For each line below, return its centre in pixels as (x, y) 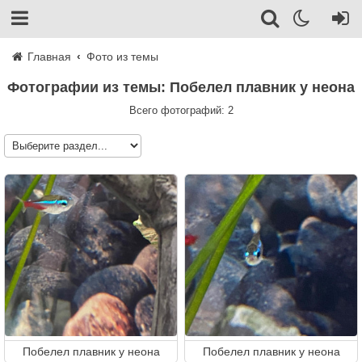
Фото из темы (123, 57)
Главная (48, 57)
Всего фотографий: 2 (181, 110)
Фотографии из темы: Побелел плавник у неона (187, 87)
